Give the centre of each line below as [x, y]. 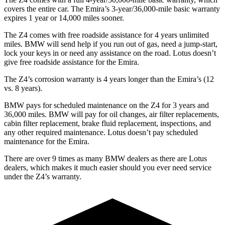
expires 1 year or [31, 18]
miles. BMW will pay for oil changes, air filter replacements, [123, 114]
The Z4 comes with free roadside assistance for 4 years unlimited [106, 35]
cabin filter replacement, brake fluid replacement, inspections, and [107, 123]
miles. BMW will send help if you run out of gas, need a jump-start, [111, 44]
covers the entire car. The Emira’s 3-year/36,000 [80, 9]
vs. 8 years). [23, 88]
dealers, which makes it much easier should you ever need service [108, 167]
